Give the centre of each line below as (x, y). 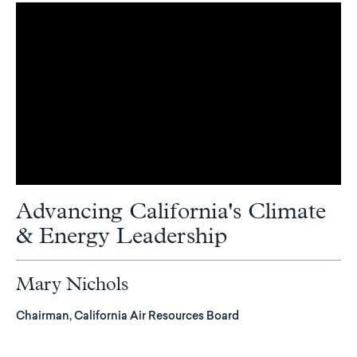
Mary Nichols (73, 284)
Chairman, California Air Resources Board (127, 317)
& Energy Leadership (122, 236)
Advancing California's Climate (171, 212)
